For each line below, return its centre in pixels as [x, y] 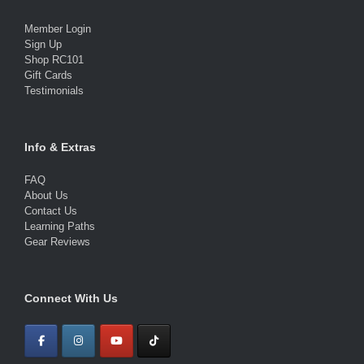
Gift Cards [48, 76]
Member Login [58, 29]
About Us [46, 196]
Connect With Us [71, 299]
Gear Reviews [57, 242]
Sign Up [43, 45]
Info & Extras [60, 147]
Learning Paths [60, 227]
